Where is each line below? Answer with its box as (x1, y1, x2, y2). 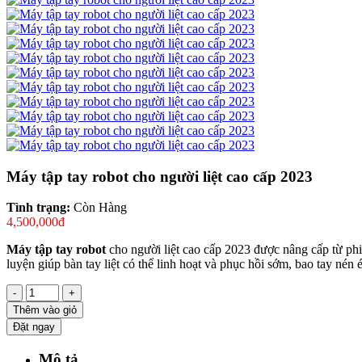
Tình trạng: (6, 200, 74, 215)
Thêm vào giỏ (13, 304, 77, 317)
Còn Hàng (74, 200, 127, 215)
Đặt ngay (13, 321, 55, 334)
